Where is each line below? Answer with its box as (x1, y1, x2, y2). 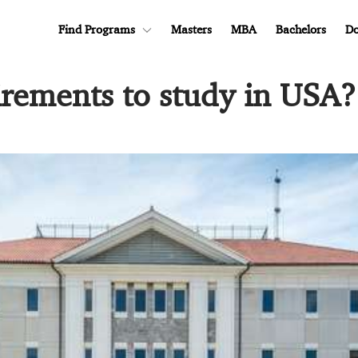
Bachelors (276, 22, 326, 37)
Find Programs (58, 22, 135, 37)
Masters (171, 22, 212, 37)
